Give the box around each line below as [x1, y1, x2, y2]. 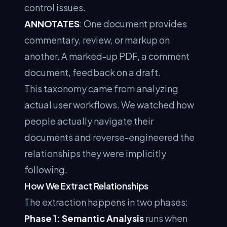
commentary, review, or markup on [24, 34, 170, 46]
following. [24, 164, 67, 175]
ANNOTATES [24, 18, 80, 29]
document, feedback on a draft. [24, 66, 161, 78]
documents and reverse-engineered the [24, 131, 195, 143]
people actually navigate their [24, 115, 154, 127]
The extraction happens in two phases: [24, 196, 188, 208]
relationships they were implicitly [24, 147, 166, 159]
